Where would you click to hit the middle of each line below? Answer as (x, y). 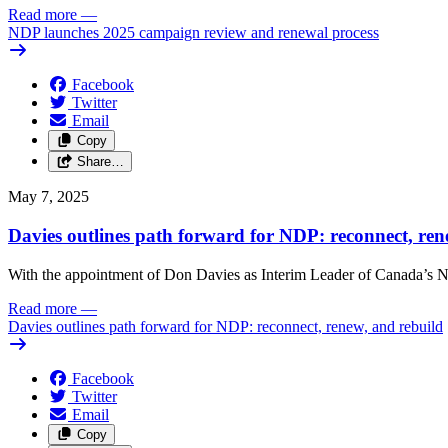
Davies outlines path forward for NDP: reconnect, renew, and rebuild (225, 326)
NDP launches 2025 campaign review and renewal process (193, 33)
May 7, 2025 (48, 197)
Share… (100, 162)
